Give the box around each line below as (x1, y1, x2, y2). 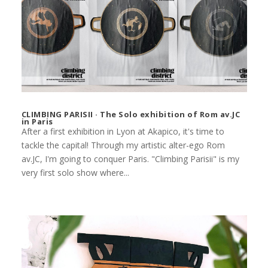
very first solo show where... (21, 167, 129, 179)
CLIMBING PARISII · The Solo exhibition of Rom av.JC (21, 109, 240, 120)
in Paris (21, 116, 53, 127)
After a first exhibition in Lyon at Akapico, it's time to (21, 126, 224, 138)
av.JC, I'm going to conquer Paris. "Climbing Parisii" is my (21, 153, 239, 165)
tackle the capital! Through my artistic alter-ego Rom (21, 139, 225, 151)
